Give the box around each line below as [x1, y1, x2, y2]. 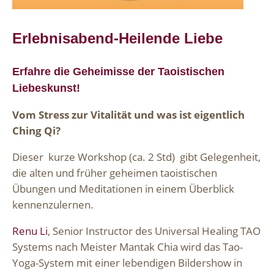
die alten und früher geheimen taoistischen [12, 166, 217, 180]
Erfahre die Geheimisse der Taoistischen [12, 65, 224, 78]
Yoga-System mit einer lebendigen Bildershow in [12, 256, 242, 270]
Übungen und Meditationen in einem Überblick [12, 182, 234, 196]
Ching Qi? [12, 124, 61, 138]
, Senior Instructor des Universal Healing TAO [48, 224, 261, 239]
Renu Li [12, 224, 48, 239]
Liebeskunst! [12, 81, 80, 95]
